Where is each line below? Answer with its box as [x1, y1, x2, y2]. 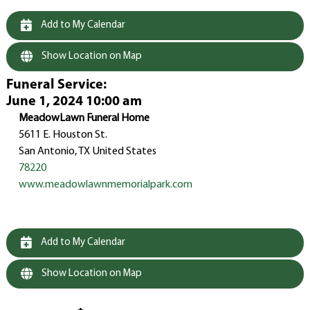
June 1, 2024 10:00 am [6, 95, 142, 109]
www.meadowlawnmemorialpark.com [18, 179, 192, 191]
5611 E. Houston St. [18, 129, 107, 141]
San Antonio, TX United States [18, 146, 156, 158]
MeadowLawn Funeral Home [18, 113, 149, 125]
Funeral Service [6, 78, 103, 93]
